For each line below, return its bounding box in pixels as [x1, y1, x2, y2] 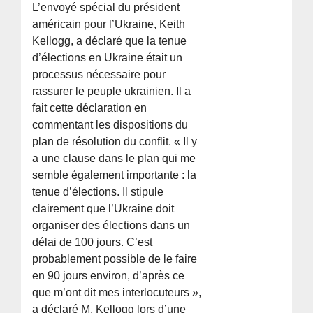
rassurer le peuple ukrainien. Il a [32, 85, 191, 98]
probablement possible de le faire [32, 253, 198, 265]
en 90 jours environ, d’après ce [32, 270, 185, 282]
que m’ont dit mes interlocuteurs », [32, 286, 202, 299]
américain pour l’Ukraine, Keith [32, 18, 186, 31]
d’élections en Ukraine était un [32, 52, 183, 64]
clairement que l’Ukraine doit [32, 203, 175, 215]
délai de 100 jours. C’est [32, 236, 153, 249]
